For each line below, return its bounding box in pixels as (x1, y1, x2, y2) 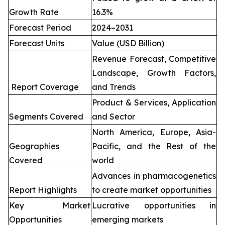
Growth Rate (9, 7, 59, 17)
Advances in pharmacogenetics (92, 171, 216, 181)
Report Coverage (9, 82, 79, 92)
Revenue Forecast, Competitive (92, 54, 216, 64)
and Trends (92, 82, 136, 92)
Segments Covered (9, 111, 83, 122)
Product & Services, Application (92, 97, 216, 107)
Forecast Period (9, 23, 71, 33)
